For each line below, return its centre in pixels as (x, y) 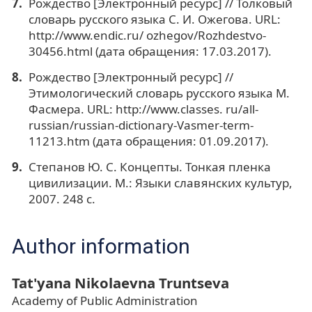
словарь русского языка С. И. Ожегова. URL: (154, 19)
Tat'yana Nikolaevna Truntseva (120, 282)
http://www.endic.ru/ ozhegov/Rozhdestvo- (147, 35)
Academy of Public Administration (105, 300)
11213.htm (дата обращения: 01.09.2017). (148, 141)
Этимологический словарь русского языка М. (159, 93)
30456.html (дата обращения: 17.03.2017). (150, 51)
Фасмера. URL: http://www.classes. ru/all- (143, 109)
